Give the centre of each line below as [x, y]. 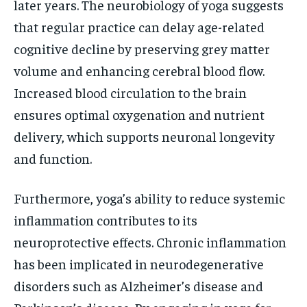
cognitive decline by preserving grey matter [142, 48]
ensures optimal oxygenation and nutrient [139, 114]
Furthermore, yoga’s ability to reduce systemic [149, 197]
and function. [53, 158]
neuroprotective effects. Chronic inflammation [150, 241]
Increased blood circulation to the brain [130, 92]
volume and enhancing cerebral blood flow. [139, 70]
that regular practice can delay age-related [139, 26]
